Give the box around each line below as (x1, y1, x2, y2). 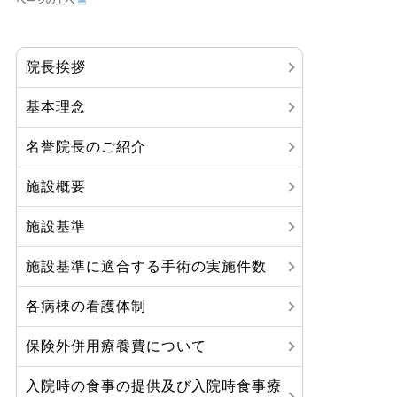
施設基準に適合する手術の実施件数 (26, 259, 267, 275)
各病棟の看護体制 (26, 299, 146, 315)
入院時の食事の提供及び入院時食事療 (26, 378, 282, 394)
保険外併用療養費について (26, 339, 206, 354)
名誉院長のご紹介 (26, 139, 146, 155)
